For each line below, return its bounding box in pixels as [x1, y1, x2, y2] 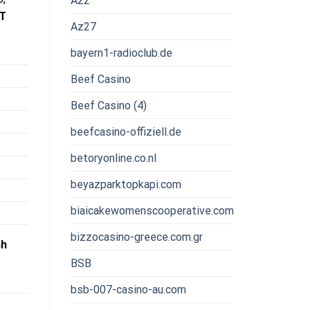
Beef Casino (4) [71, 98, 147, 112]
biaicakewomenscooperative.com [71, 203, 234, 217]
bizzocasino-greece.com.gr [71, 230, 203, 244]
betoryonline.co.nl [71, 151, 156, 165]
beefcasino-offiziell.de [71, 125, 181, 138]
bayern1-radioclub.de [71, 46, 172, 60]
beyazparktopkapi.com [71, 177, 181, 191]
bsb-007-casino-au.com [71, 282, 186, 296]
